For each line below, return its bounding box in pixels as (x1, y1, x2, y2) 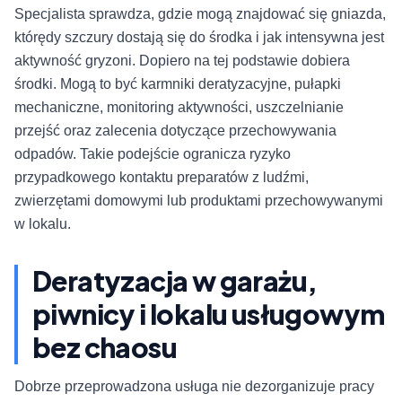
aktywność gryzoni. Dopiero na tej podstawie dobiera (14, 53, 350, 69)
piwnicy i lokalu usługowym (32, 297, 385, 332)
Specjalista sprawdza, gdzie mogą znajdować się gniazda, (14, 6, 386, 22)
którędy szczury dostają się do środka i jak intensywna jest (14, 30, 384, 46)
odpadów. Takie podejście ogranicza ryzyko (14, 146, 291, 162)
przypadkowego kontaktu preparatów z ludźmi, (14, 170, 309, 186)
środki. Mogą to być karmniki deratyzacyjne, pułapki (14, 76, 341, 92)
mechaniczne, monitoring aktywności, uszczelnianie (14, 100, 344, 116)
